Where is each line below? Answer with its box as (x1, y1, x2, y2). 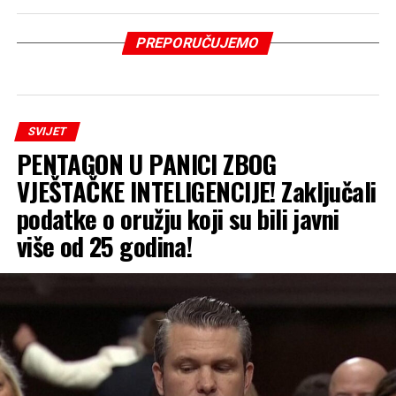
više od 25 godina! (16, 227, 193, 265)
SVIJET (26, 125, 68, 139)
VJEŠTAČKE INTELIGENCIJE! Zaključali (16, 172, 377, 210)
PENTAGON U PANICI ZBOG (16, 145, 276, 183)
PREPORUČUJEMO (134, 34, 263, 52)
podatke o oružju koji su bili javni (16, 200, 339, 238)
